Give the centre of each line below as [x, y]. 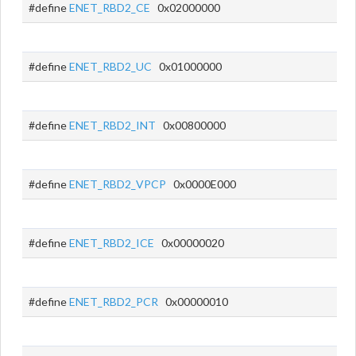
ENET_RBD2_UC [110, 66]
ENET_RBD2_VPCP [118, 184]
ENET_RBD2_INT [112, 125]
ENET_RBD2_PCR [114, 302]
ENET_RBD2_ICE [112, 243]
